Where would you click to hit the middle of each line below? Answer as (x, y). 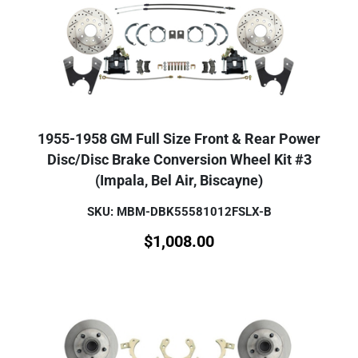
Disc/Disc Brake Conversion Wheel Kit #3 (179, 159)
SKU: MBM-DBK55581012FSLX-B (179, 211)
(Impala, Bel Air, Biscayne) (179, 180)
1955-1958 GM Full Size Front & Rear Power (179, 139)
